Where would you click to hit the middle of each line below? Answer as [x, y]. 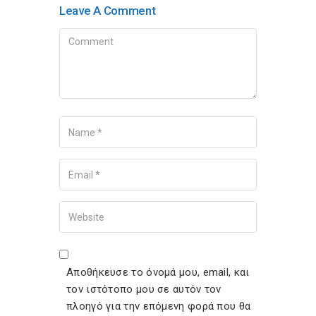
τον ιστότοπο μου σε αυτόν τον [144, 289]
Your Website [80, 205]
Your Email [74, 163]
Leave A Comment [108, 11]
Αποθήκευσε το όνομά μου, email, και [158, 272]
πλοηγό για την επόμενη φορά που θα [159, 306]
